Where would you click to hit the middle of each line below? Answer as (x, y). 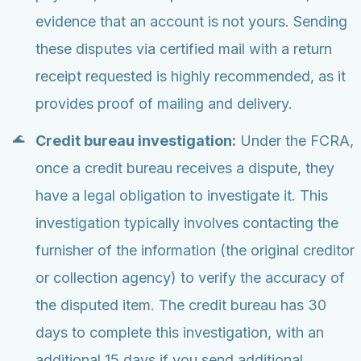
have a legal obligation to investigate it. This (182, 196)
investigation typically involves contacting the (187, 223)
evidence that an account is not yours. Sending (191, 22)
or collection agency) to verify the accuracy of (190, 278)
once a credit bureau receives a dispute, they (185, 168)
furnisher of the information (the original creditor (195, 251)
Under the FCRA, (295, 141)
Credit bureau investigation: (136, 141)
